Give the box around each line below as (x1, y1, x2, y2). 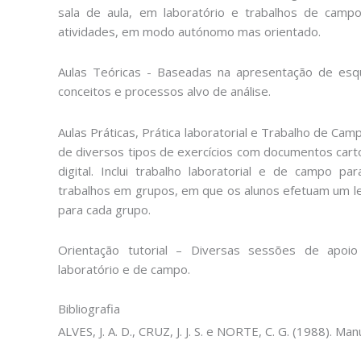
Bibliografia (58, 301, 120, 317)
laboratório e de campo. (58, 260, 190, 277)
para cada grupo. (58, 201, 151, 218)
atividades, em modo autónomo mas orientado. (58, 23, 321, 39)
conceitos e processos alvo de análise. (58, 83, 271, 100)
